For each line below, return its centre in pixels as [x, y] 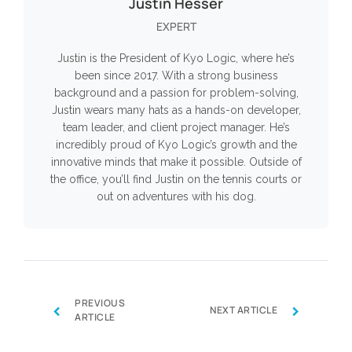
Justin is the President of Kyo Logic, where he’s [176, 59]
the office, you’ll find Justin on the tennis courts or [176, 180]
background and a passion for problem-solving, [176, 93]
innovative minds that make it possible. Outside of [176, 162]
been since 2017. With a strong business [176, 76]
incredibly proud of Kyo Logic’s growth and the [176, 145]
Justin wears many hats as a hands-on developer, [176, 110]
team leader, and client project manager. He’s [176, 128]
